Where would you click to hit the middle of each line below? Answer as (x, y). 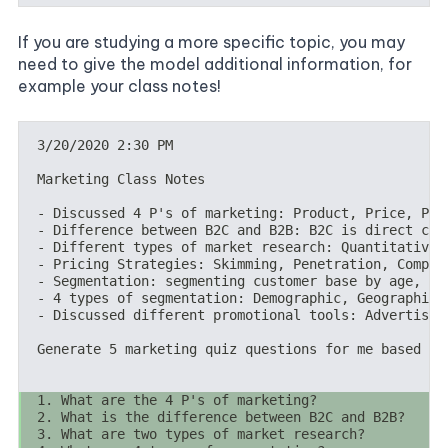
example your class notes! (119, 86)
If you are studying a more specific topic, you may (211, 42)
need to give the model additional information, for (215, 64)
